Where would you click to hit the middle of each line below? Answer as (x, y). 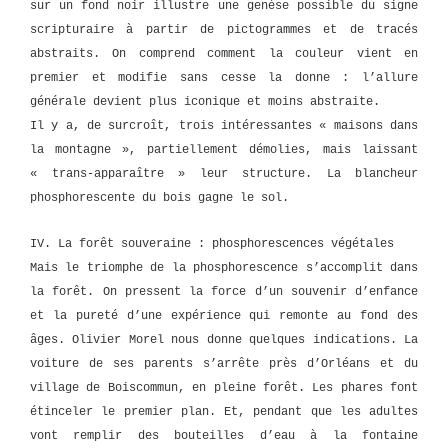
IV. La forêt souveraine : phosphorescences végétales (212, 244)
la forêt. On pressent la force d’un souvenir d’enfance (224, 292)
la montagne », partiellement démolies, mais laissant (224, 149)
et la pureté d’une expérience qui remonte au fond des (224, 316)
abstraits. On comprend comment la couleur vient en (224, 53)
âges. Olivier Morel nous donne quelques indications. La (224, 340)
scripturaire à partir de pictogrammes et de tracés (224, 29)
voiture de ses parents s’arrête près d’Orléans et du (224, 364)
